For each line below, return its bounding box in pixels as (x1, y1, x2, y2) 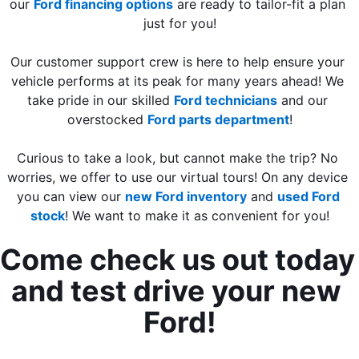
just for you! (143, 15, 216, 32)
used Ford (276, 188, 340, 205)
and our (277, 92, 328, 109)
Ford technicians (174, 92, 277, 109)
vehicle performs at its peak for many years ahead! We (11, 73, 344, 90)
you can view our (16, 188, 125, 205)
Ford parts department (147, 111, 289, 128)
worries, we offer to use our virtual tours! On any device (7, 169, 348, 186)
